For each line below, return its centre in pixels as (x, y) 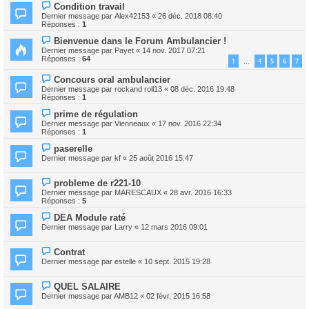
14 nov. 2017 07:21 (174, 50)
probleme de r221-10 (98, 183)
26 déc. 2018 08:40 (190, 16)
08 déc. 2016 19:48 (202, 89)
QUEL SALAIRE (88, 287)
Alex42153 (132, 16)
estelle (125, 262)
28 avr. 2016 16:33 (201, 193)
